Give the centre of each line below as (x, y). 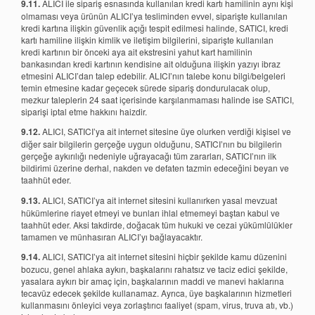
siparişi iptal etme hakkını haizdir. (84, 111)
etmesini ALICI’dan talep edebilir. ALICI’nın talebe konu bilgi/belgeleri (153, 75)
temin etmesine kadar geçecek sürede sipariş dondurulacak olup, (146, 87)
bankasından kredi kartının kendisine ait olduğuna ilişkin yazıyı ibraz (151, 63)
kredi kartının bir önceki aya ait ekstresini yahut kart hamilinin (137, 51)
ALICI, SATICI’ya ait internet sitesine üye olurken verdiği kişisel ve (166, 131)
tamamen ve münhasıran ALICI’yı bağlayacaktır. (112, 236)
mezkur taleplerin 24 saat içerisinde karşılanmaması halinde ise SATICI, (157, 99)
